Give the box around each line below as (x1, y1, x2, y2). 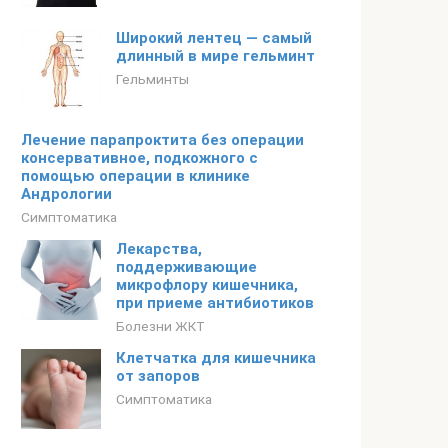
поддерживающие (116, 258, 257, 276)
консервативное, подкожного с (21, 149, 258, 167)
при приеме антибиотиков (116, 294, 314, 312)
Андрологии (21, 185, 112, 203)
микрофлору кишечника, (116, 276, 298, 294)
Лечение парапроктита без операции (21, 131, 304, 149)
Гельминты (116, 71, 189, 87)
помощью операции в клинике (21, 167, 250, 185)
